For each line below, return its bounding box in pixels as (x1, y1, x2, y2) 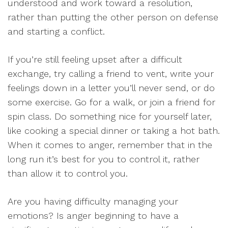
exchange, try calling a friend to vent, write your (8, 68, 214, 79)
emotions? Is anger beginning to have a (8, 210, 179, 221)
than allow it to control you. (8, 168, 128, 179)
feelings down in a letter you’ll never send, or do (8, 82, 215, 93)
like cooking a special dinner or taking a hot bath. (8, 125, 220, 136)
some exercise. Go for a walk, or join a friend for (8, 97, 215, 107)
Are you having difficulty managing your (8, 196, 178, 207)
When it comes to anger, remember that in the (8, 139, 212, 150)
